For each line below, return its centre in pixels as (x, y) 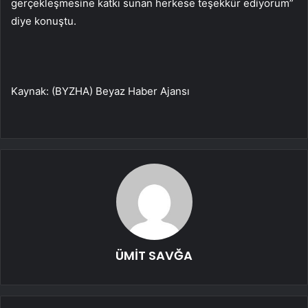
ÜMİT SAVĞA (154, 255)
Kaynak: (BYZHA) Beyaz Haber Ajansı (100, 91)
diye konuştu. (45, 21)
